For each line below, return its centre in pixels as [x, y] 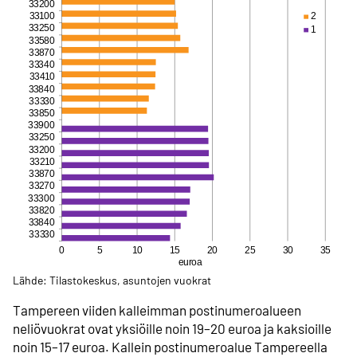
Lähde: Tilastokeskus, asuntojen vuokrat [112, 280]
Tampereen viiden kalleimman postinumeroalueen [157, 310]
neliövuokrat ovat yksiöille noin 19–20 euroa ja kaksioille [172, 329]
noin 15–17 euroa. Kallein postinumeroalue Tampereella [170, 347]
